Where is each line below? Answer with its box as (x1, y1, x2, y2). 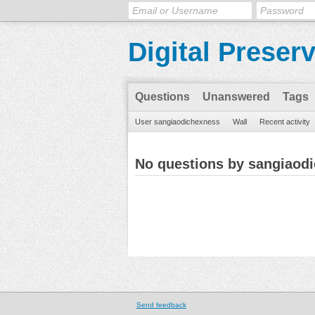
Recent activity (259, 117, 310, 126)
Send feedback (136, 301, 186, 309)
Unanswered (202, 91, 270, 103)
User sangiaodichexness (135, 117, 220, 126)
